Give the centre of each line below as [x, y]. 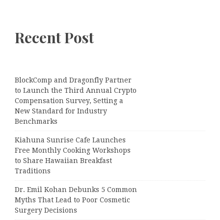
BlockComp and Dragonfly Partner [73, 80]
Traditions [33, 171]
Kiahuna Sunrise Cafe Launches [70, 140]
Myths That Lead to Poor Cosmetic [72, 200]
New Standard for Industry [61, 111]
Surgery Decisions [46, 210]
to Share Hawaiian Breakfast [63, 161]
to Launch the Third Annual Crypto [76, 91]
